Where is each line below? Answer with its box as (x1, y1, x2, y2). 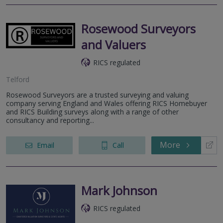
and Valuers (81, 36, 146, 53)
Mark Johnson (81, 182, 157, 199)
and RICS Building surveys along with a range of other (6, 107, 179, 116)
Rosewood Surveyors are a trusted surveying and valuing (6, 90, 189, 100)
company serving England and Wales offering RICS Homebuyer (6, 98, 207, 108)
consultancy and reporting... (6, 115, 94, 125)
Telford (6, 74, 29, 84)
